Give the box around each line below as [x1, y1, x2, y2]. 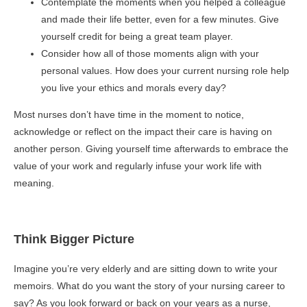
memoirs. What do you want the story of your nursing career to [14, 280, 285, 291]
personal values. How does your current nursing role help [41, 65, 289, 76]
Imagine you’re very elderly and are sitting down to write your [14, 263, 278, 274]
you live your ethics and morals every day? [41, 82, 226, 93]
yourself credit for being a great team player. [41, 31, 233, 42]
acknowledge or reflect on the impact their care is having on [14, 126, 272, 137]
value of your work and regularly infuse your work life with [14, 160, 262, 171]
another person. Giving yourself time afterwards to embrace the [14, 143, 288, 154]
